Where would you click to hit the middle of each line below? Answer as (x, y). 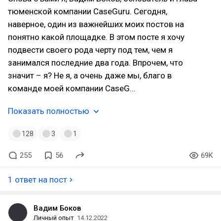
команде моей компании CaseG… (72, 88)
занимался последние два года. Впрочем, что (95, 63)
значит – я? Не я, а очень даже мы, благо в (90, 75)
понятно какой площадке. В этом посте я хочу (96, 37)
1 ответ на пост (37, 180)
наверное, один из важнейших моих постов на (96, 24)
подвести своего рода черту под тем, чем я (90, 50)
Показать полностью (49, 111)
